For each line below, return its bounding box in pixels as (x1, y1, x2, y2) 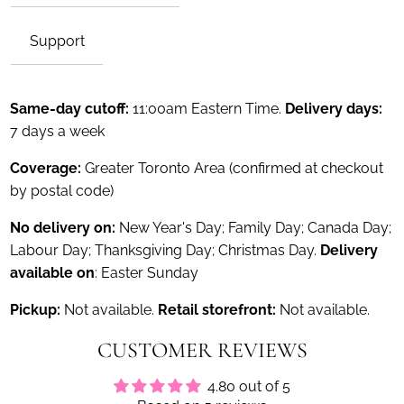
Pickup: (10, 300, 65, 318)
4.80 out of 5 (207, 377, 290, 395)
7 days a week (10, 122, 106, 140)
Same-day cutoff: (10, 99, 133, 117)
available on (10, 263, 96, 281)
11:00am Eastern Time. (133, 99, 286, 117)
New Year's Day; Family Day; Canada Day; (115, 218, 392, 236)
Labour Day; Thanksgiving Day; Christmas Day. (10, 241, 321, 259)
